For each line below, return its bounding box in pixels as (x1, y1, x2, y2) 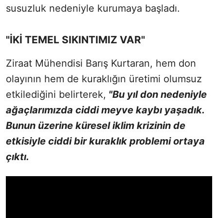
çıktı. (6, 150, 29, 163)
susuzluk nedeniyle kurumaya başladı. (6, 2, 180, 14)
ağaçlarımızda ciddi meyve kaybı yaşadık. (6, 104, 204, 116)
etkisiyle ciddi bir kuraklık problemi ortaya (6, 135, 205, 147)
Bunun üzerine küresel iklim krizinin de (6, 119, 185, 131)
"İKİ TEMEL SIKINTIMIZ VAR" (6, 33, 145, 46)
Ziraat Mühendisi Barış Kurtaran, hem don (6, 57, 196, 69)
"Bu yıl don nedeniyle (106, 88, 207, 100)
